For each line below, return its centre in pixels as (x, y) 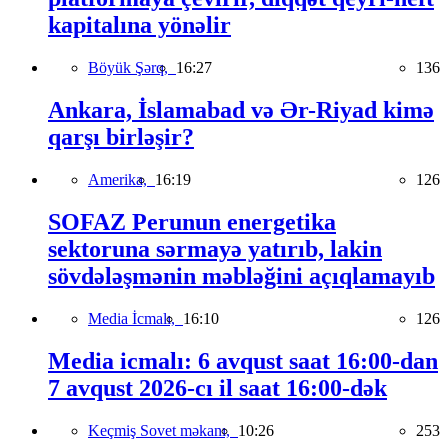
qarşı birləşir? (121, 137)
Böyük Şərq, (132, 68)
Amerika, (121, 179)
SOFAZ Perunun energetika (192, 221)
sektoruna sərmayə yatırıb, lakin (215, 248)
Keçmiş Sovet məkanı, (163, 430)
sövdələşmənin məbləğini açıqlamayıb (241, 275)
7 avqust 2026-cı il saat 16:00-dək (217, 387)
